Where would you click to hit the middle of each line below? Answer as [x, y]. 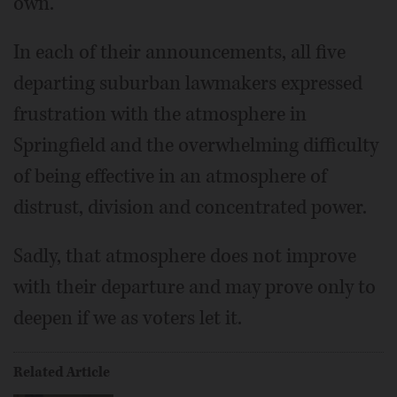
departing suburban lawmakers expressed [188, 83]
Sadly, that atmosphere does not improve [185, 256]
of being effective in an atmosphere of [170, 176]
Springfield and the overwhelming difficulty [196, 145]
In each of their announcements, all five [179, 52]
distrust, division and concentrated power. [190, 207]
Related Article [62, 372]
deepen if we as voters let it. [128, 318]
